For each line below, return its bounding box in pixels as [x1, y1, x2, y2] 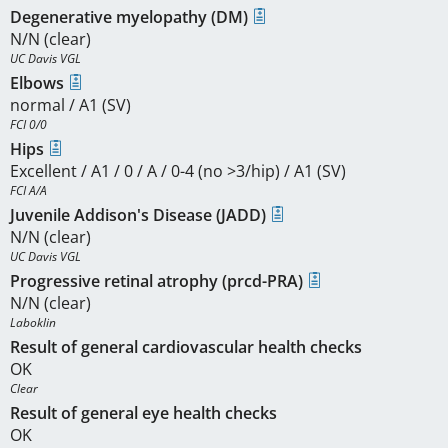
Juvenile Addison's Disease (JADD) [10, 204, 270, 227]
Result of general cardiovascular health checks [10, 336, 362, 359]
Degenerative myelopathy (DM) [10, 6, 252, 29]
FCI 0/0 [10, 116, 47, 134]
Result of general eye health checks [10, 402, 277, 425]
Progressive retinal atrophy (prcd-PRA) [10, 270, 307, 293]
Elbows [10, 72, 68, 95]
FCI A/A [10, 182, 47, 200]
